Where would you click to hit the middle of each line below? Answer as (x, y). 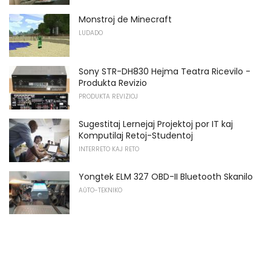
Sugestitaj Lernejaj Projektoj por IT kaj (156, 124)
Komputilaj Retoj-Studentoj (136, 135)
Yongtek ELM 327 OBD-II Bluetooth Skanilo (166, 176)
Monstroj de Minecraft (125, 19)
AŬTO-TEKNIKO (100, 190)
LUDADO (91, 33)
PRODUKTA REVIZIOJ (108, 97)
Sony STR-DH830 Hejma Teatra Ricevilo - (165, 72)
